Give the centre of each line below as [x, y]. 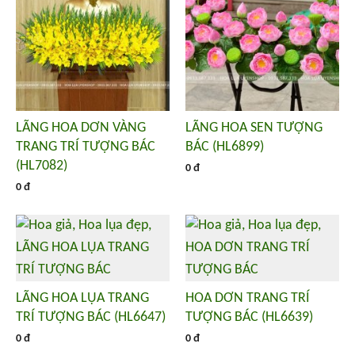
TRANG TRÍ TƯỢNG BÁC [86, 147]
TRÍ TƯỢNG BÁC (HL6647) [91, 317]
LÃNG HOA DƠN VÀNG [81, 128]
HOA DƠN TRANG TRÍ [248, 298]
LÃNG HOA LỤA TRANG [82, 298]
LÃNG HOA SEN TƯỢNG [254, 128]
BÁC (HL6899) [225, 147]
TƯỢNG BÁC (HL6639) [249, 317]
